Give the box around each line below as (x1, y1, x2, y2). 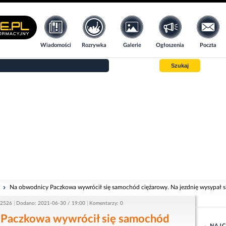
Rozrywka (81, 42, 106, 48)
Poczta (200, 42, 217, 48)
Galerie (123, 42, 141, 48)
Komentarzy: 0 (89, 201, 123, 206)
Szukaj (171, 62, 189, 69)
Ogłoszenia (156, 42, 185, 48)
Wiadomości (40, 42, 72, 48)
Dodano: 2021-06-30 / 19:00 (16, 201, 85, 206)
